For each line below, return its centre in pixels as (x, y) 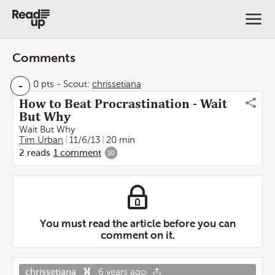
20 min (121, 140)
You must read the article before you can (137, 223)
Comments (44, 58)
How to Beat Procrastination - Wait (123, 104)
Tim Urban (41, 140)
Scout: (76, 84)
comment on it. (137, 235)
